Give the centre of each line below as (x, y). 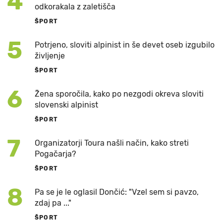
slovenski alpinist (66, 105)
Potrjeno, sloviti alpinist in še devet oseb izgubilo (125, 45)
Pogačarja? (55, 154)
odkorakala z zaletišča (75, 6)
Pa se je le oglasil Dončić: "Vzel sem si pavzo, (117, 192)
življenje (50, 55)
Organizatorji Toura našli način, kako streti (112, 143)
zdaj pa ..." (53, 203)
